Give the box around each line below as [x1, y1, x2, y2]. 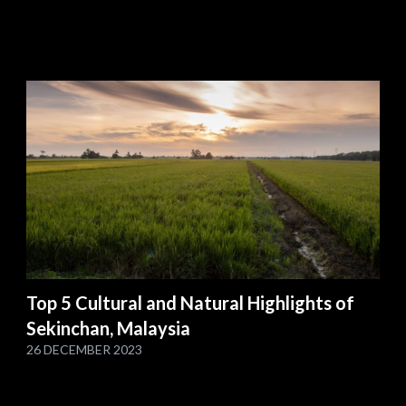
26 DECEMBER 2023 [26, 341, 143, 357]
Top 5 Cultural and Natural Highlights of [26, 291, 355, 314]
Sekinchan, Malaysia [26, 316, 191, 339]
